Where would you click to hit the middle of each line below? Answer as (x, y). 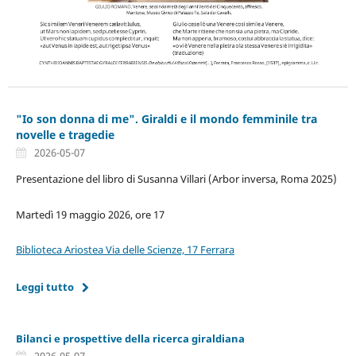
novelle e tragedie (65, 134)
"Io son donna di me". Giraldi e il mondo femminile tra (166, 118)
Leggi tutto (44, 286)
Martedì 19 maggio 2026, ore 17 (90, 214)
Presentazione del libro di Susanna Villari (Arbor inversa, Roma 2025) (176, 179)
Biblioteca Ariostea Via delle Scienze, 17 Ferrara (125, 249)
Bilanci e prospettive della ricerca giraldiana (130, 338)
